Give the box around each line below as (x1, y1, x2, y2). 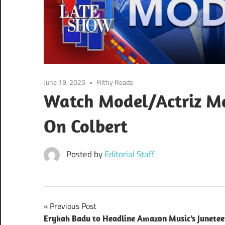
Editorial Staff (104, 147, 155, 161)
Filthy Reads (96, 76, 134, 87)
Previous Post (50, 199, 96, 212)
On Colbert (44, 114, 128, 137)
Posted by (66, 147, 104, 161)
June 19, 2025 (44, 76, 85, 87)
